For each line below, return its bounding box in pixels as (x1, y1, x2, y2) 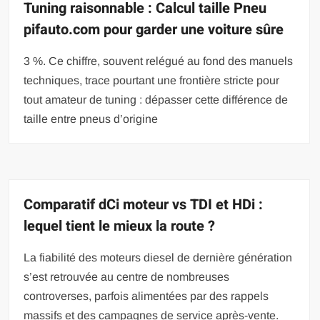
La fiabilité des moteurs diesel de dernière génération (24, 251, 293, 264)
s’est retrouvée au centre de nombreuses (24, 271, 230, 284)
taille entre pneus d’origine (24, 113, 159, 126)
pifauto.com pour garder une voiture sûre (24, 19, 284, 41)
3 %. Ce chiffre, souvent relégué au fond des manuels (24, 55, 294, 68)
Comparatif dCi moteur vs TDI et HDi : (24, 194, 264, 216)
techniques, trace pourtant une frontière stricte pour (24, 74, 280, 87)
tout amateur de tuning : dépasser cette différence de (24, 94, 289, 106)
